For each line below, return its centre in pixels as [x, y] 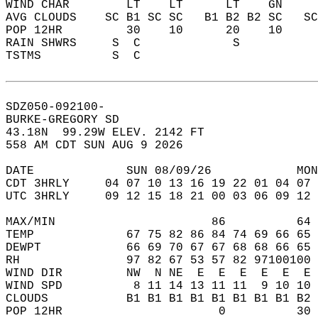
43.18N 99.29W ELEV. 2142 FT [112, 133]
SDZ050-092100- [62, 107]
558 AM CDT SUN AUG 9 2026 [102, 146]
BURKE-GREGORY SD [70, 120]
